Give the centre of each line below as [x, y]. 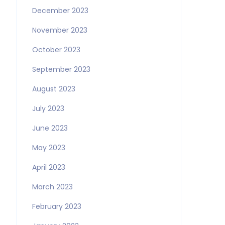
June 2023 [50, 128]
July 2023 [48, 108]
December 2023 [60, 11]
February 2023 [57, 206]
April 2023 [48, 167]
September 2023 [61, 69]
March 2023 [52, 187]
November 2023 [60, 30]
